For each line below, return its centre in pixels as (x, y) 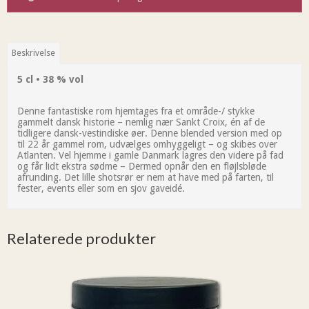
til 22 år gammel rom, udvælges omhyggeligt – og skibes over (147, 144)
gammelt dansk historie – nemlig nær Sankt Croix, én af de (141, 122)
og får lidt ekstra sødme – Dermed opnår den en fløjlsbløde (142, 167)
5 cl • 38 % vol (50, 80)
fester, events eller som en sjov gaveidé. (101, 189)
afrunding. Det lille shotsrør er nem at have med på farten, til (146, 178)
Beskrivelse (34, 53)
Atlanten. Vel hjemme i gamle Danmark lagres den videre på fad (150, 156)
